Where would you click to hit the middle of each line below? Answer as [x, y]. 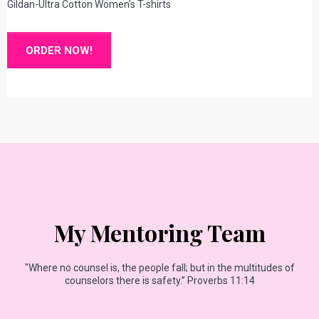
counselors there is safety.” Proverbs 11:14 [159, 280]
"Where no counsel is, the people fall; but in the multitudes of [159, 267]
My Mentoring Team [159, 232]
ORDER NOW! [59, 50]
